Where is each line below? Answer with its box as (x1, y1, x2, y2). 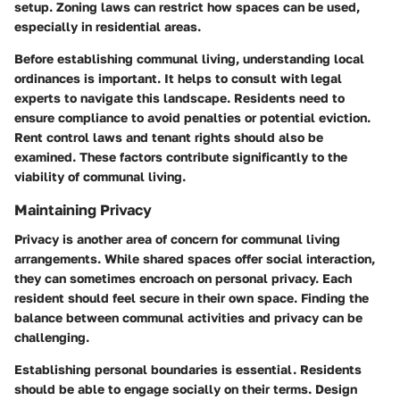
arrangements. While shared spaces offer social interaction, (14, 250, 375, 266)
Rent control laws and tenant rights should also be (14, 129, 323, 146)
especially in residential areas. (14, 19, 201, 35)
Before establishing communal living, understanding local (14, 51, 364, 67)
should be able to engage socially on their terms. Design (14, 380, 357, 396)
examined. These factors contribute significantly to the (14, 149, 347, 165)
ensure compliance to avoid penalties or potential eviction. (14, 110, 371, 126)
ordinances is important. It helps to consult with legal (14, 71, 342, 87)
